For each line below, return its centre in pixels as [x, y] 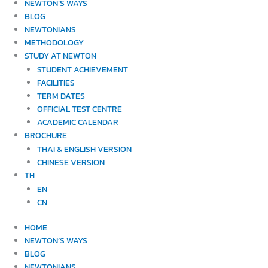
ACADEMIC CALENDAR [77, 122]
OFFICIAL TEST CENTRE [79, 109]
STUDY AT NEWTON [61, 55]
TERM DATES [61, 95]
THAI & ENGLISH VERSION [84, 149]
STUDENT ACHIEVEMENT [82, 69]
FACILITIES [56, 82]
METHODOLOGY [54, 42]
